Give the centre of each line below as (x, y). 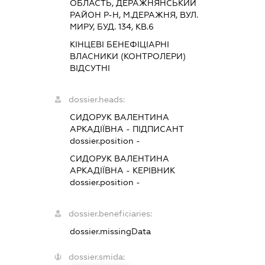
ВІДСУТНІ (90, 68)
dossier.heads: (97, 100)
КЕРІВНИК (154, 171)
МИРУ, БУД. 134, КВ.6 (112, 27)
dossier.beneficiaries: (111, 214)
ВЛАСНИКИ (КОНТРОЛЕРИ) (128, 56)
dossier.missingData (111, 232)
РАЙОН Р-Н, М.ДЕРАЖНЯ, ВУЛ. (134, 15)
